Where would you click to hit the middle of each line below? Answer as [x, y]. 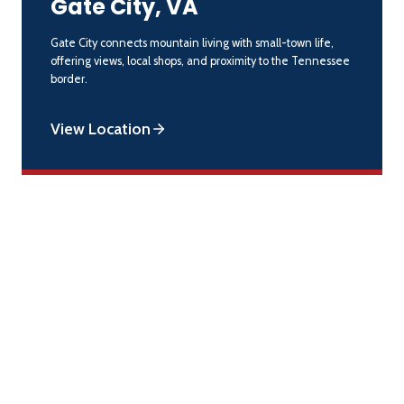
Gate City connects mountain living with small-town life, [192, 42]
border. [69, 78]
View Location [101, 128]
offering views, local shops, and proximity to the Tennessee [200, 60]
